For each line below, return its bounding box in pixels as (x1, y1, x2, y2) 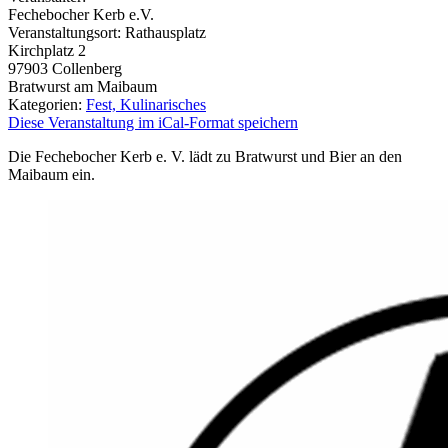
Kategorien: (8, 95, 86, 113)
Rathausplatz (125, 23, 206, 41)
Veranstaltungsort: (8, 23, 125, 41)
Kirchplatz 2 (8, 41, 86, 59)
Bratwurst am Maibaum (8, 77, 157, 95)
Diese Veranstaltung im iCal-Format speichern (8, 113, 298, 131)
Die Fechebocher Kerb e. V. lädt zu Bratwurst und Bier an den (8, 147, 402, 165)
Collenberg (52, 59, 122, 77)
